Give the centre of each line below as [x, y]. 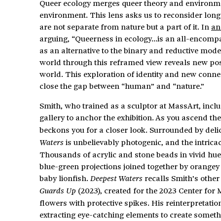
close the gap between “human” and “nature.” [122, 85]
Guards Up [59, 190]
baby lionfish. [65, 178]
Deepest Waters [116, 178]
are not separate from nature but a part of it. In [125, 26]
